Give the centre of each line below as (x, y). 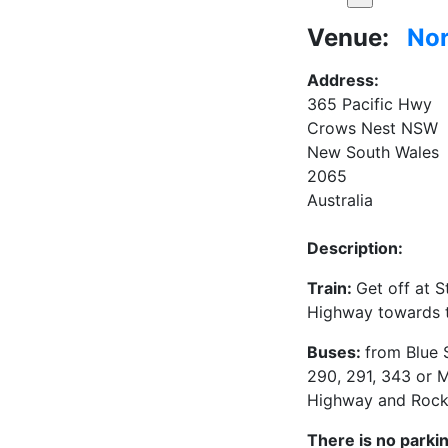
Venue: (348, 37)
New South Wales (373, 151)
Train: (331, 287)
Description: (355, 247)
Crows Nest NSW (372, 127)
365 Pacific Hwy (369, 103)
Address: (343, 79)
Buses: (336, 351)
